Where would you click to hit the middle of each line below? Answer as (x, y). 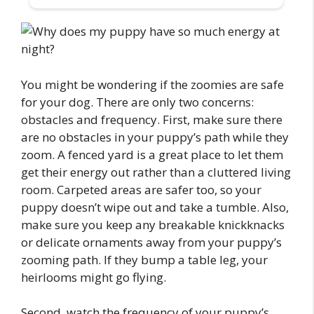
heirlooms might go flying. (94, 277)
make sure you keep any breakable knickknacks (153, 224)
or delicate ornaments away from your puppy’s (151, 242)
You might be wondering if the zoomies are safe (152, 84)
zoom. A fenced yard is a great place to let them (152, 154)
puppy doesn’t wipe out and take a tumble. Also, (155, 207)
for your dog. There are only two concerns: (137, 102)
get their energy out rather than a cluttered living (156, 172)
